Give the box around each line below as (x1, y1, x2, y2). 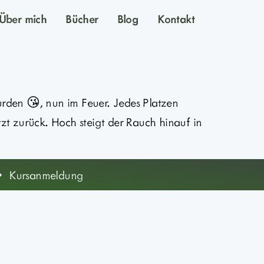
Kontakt (157, 11, 194, 26)
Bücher (65, 11, 98, 26)
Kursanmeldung (9, 167, 84, 183)
